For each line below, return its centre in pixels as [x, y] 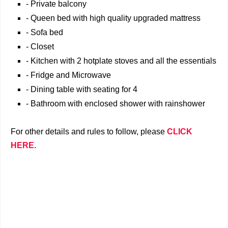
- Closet [40, 47]
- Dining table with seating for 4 [82, 89]
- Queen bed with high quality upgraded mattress [113, 18]
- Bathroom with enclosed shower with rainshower [116, 104]
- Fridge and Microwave [68, 75]
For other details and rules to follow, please [89, 132]
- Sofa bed [45, 32]
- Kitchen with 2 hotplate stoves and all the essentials [121, 61]
